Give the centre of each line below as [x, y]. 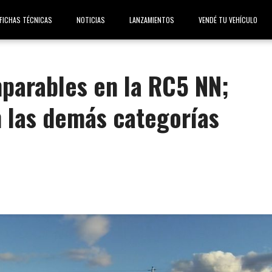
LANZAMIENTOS [152, 20]
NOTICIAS [91, 20]
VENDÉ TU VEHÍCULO [228, 20]
